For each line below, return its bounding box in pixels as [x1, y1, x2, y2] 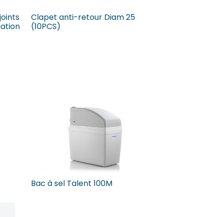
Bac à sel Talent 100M [31, 177, 112, 189]
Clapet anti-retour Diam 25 [31, 11, 135, 23]
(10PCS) [31, 20, 61, 32]
